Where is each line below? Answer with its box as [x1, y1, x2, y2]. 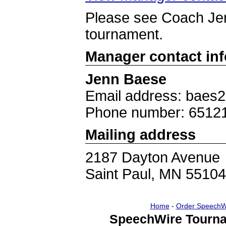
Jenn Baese [85, 71, 166, 87]
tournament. [85, 26, 163, 42]
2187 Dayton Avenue [85, 149, 220, 165]
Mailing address [85, 127, 196, 143]
